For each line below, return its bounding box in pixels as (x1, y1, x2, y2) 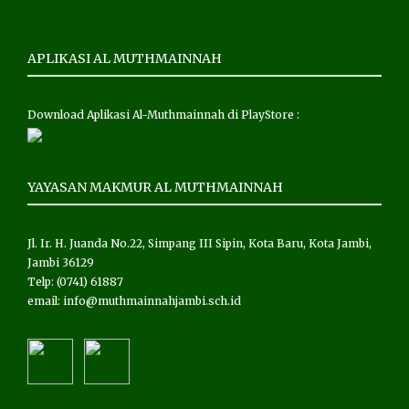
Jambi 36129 (27, 256, 94, 270)
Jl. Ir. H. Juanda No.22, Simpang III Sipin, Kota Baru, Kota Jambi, (27, 236, 372, 251)
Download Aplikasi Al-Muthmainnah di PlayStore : (27, 108, 299, 122)
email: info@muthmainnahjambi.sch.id (27, 294, 241, 309)
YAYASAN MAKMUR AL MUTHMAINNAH (27, 179, 283, 196)
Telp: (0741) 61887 (27, 275, 123, 289)
